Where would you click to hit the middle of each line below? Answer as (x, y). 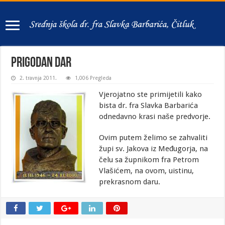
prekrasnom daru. (130, 182)
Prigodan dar (41, 63)
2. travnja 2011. (38, 78)
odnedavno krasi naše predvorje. (155, 117)
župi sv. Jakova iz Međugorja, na (154, 149)
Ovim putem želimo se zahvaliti (153, 138)
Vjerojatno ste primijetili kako (151, 94)
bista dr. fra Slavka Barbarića (149, 105)
